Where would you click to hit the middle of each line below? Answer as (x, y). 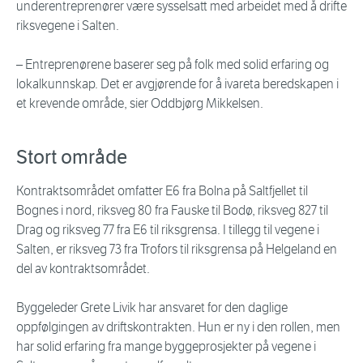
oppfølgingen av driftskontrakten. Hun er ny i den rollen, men (178, 327)
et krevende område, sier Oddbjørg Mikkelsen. (140, 104)
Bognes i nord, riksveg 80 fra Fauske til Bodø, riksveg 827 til (172, 211)
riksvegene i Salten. (68, 26)
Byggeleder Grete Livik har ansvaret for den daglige (152, 308)
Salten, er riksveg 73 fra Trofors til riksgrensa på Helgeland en (177, 250)
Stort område (72, 158)
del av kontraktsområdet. (83, 269)
